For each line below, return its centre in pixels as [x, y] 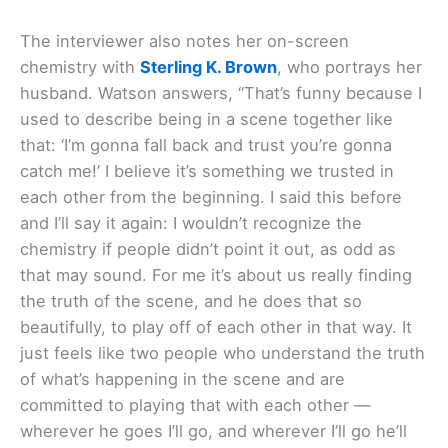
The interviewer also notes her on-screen [184, 41]
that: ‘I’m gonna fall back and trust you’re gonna [206, 145]
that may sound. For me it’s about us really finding [216, 275]
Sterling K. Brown [208, 67]
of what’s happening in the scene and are [182, 379]
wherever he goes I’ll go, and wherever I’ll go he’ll [213, 431]
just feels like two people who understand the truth [222, 353]
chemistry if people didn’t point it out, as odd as [208, 249]
